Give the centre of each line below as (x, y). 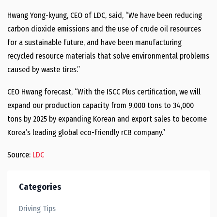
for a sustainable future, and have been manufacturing (94, 42)
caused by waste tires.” (44, 70)
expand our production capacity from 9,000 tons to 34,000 (101, 105)
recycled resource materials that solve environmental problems (108, 56)
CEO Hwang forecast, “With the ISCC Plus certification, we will (104, 92)
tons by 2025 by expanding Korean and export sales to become (107, 119)
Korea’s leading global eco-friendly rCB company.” (86, 132)
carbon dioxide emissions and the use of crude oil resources (104, 29)
